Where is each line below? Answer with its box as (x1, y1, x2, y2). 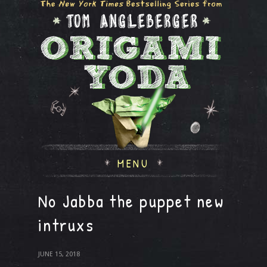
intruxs (38, 213, 94, 237)
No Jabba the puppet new (38, 189, 224, 213)
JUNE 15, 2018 (38, 250, 80, 258)
